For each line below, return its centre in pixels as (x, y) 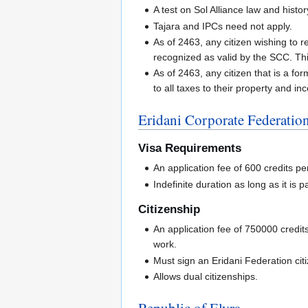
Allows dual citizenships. (206, 276)
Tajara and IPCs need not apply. (223, 26)
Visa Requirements (190, 148)
